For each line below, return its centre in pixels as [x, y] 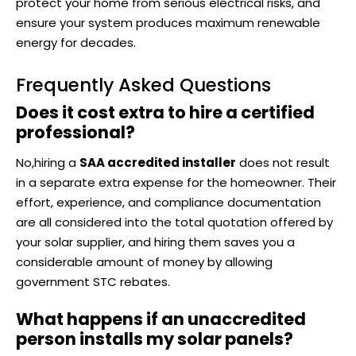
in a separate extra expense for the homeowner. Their [176, 183]
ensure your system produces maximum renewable [168, 23]
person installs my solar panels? [155, 339]
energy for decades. [76, 43]
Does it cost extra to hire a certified [165, 113]
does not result [283, 163]
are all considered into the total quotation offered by [174, 222]
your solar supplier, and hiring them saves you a [155, 242]
